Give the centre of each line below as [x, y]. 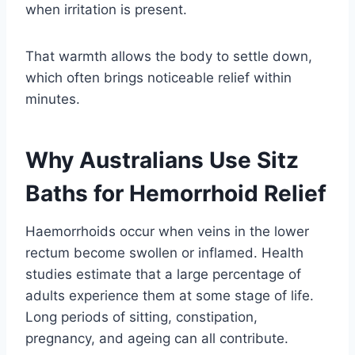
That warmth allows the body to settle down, [169, 57]
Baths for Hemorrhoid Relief [176, 194]
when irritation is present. [106, 10]
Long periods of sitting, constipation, [141, 317]
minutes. [53, 99]
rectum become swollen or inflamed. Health [164, 253]
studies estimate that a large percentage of [163, 275]
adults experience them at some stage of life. [170, 296]
